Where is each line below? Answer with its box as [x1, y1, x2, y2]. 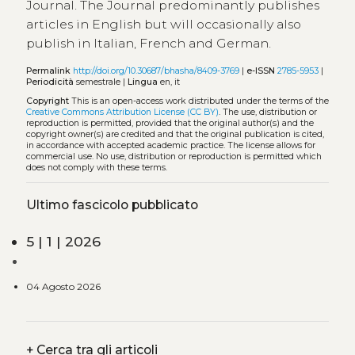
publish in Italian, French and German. [25, 35, 271, 51]
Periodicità [25, 76, 74, 87]
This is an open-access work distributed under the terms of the [68, 96, 329, 107]
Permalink [25, 65, 71, 76]
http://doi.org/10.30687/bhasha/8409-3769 [72, 65, 239, 76]
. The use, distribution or [218, 107, 317, 118]
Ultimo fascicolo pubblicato [25, 197, 198, 212]
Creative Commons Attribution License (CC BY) [25, 107, 219, 118]
